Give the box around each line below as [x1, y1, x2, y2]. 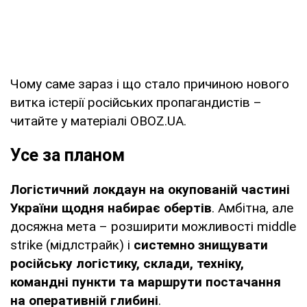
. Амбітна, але [212, 199, 293, 216]
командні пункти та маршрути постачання [10, 273, 281, 290]
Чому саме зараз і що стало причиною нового [10, 75, 289, 92]
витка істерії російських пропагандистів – [10, 94, 262, 110]
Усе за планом [10, 145, 125, 165]
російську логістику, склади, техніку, [10, 255, 244, 271]
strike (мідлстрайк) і [10, 236, 134, 253]
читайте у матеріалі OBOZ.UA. [10, 112, 186, 129]
